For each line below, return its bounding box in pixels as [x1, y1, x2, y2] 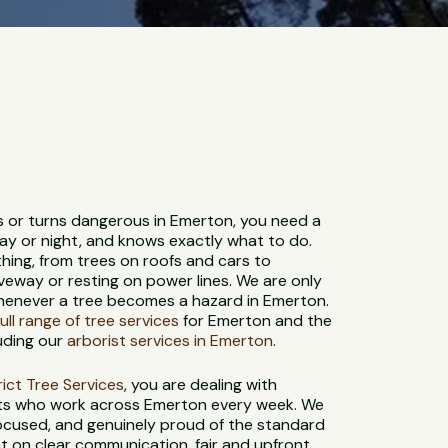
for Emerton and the [179, 309, 333, 331]
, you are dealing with [124, 373, 278, 395]
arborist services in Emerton [67, 329, 274, 351]
